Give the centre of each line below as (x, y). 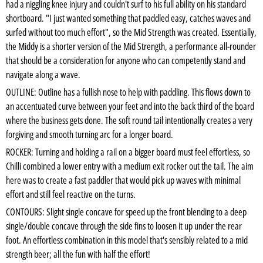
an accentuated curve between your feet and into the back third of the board (130, 107)
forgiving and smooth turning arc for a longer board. (90, 135)
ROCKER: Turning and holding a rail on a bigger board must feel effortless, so (128, 152)
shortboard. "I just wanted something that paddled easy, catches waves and (128, 18)
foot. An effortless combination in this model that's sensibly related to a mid (127, 240)
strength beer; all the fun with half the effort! (78, 254)
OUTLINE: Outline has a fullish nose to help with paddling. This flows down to (128, 92)
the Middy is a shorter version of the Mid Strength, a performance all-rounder (131, 47)
